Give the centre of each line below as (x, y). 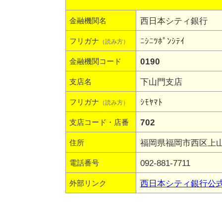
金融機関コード (95, 61)
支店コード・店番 (99, 122)
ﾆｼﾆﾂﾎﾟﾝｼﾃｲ (162, 41)
